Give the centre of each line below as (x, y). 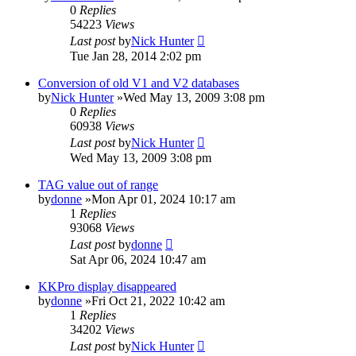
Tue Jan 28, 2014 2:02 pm (135, 56)
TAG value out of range (98, 184)
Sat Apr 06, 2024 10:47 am (138, 259)
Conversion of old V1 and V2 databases (139, 83)
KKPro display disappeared (107, 286)
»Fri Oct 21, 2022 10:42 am (153, 300)
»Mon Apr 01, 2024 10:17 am (159, 199)
